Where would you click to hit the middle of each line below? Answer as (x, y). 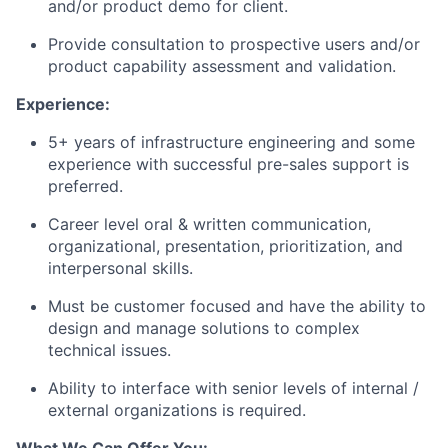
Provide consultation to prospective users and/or (234, 44)
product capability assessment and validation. (222, 66)
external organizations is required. (177, 410)
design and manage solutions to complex (204, 328)
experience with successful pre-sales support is (228, 164)
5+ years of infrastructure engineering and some (231, 142)
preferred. (85, 186)
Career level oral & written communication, (209, 224)
